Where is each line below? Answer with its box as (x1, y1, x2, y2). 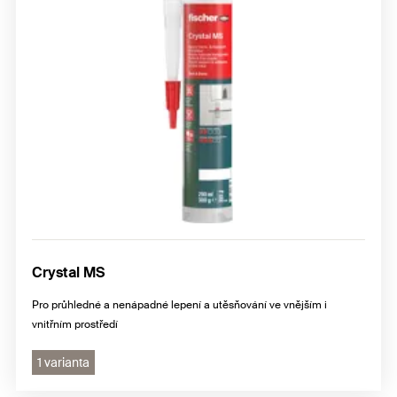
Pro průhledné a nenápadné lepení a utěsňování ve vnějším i (32, 298, 327, 312)
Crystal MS (32, 263, 105, 282)
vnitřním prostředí (32, 317, 118, 331)
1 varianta (37, 354, 90, 370)
